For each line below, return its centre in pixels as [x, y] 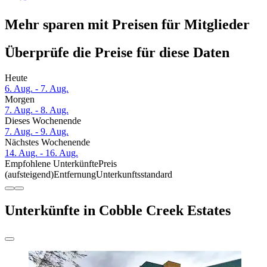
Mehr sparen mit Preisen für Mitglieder [127, 25]
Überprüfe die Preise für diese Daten [117, 53]
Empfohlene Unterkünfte [52, 164]
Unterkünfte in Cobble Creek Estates [118, 211]
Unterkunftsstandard [134, 175]
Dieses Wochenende [43, 121]
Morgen [20, 100]
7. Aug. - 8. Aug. [37, 110]
